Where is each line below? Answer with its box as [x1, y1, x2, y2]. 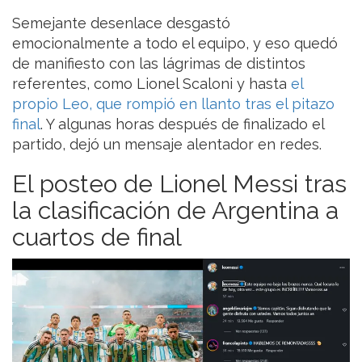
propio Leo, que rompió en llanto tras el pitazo [12, 95, 335, 112]
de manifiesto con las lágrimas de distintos [12, 54, 305, 72]
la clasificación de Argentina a [12, 196, 339, 225]
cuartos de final [12, 222, 182, 251]
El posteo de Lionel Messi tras [12, 169, 347, 198]
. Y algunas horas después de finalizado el [40, 115, 324, 133]
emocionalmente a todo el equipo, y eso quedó [12, 34, 338, 52]
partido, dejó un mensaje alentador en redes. [12, 135, 322, 153]
